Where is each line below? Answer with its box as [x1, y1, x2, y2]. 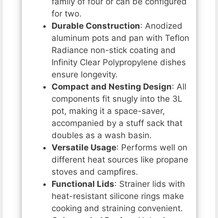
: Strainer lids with [114, 179, 185, 189]
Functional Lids [52, 179, 114, 189]
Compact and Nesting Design [52, 82, 172, 92]
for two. [52, 9, 82, 19]
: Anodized [140, 21, 182, 31]
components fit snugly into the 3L [52, 94, 182, 104]
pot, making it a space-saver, [52, 106, 165, 116]
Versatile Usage [52, 143, 116, 153]
